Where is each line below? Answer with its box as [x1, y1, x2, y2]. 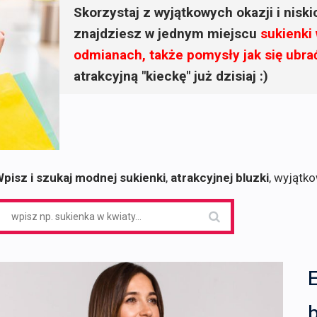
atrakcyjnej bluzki [171, 171, 269, 185]
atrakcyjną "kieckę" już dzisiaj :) [74, 68, 268, 84]
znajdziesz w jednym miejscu [74, 25, 260, 42]
